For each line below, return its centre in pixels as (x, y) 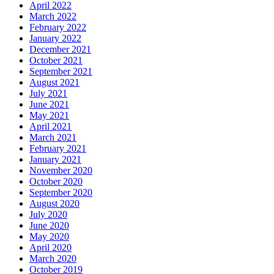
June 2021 (49, 105)
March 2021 (53, 138)
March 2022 (53, 17)
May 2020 (49, 237)
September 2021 (61, 72)
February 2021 (58, 149)
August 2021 (54, 83)
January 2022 (55, 39)
